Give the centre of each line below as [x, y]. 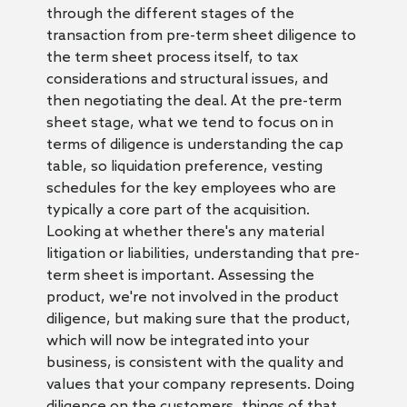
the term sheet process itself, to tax [172, 57]
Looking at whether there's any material [185, 232]
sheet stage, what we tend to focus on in [189, 123]
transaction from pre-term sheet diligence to [201, 35]
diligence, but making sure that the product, [198, 319]
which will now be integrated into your [177, 341]
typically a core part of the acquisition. [178, 210]
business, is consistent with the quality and [194, 362]
